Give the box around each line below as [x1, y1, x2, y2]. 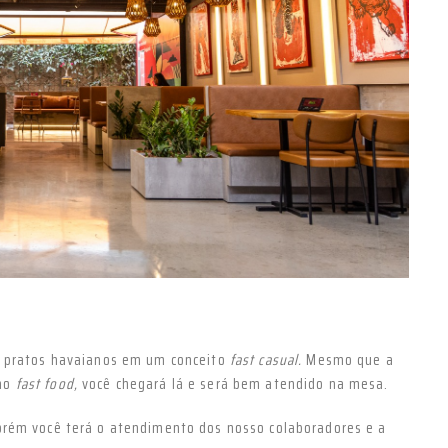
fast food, [15, 372, 78, 397]
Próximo [349, 19, 402, 44]
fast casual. [229, 348, 307, 373]
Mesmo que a [306, 348, 394, 373]
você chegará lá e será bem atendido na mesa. [77, 372, 389, 397]
